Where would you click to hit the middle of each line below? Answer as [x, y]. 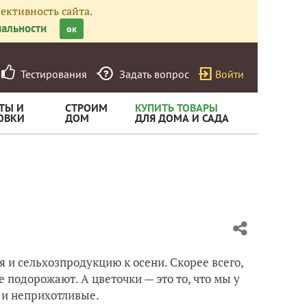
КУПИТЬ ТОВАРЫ [176, 108]
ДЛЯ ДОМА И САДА [182, 118]
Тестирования [51, 74]
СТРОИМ [86, 108]
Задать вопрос [154, 74]
